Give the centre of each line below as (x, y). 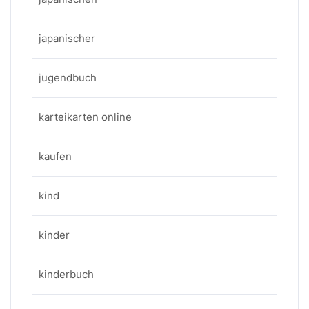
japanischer (67, 38)
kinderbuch (66, 274)
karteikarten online (85, 117)
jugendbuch (68, 78)
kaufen (55, 156)
